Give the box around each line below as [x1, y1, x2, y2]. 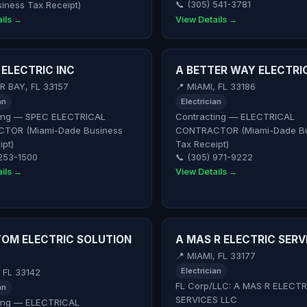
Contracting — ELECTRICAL [175, 110, 295, 122]
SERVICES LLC [175, 293, 237, 305]
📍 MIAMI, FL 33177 [175, 251, 256, 262]
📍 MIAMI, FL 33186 [175, 82, 256, 93]
